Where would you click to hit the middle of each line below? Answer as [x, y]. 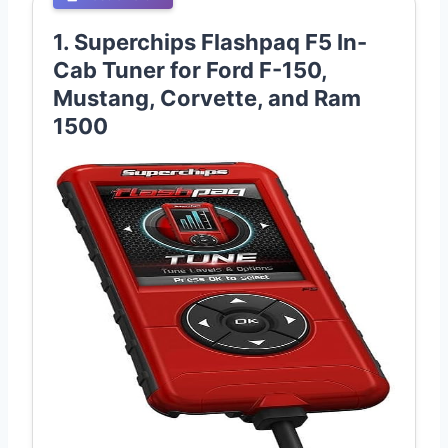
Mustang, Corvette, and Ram [207, 98]
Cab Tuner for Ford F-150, [190, 70]
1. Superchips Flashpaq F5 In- [210, 42]
